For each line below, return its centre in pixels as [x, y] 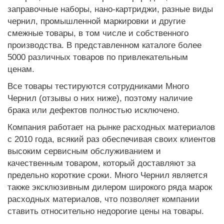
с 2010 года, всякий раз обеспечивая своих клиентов [111, 139]
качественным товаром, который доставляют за [101, 163]
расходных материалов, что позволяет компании [103, 199]
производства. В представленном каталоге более [104, 45]
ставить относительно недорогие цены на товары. [106, 211]
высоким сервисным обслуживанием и [84, 151]
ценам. [21, 69]
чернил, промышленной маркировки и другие [96, 21]
